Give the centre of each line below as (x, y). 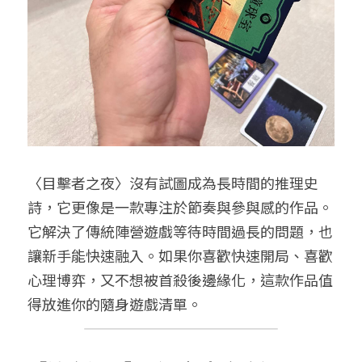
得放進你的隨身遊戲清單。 (115, 303)
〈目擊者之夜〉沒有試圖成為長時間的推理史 (173, 182)
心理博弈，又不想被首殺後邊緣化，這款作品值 (180, 279)
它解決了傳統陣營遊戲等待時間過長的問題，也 (180, 231)
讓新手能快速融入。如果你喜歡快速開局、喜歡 (180, 255)
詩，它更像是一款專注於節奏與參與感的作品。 (180, 206)
